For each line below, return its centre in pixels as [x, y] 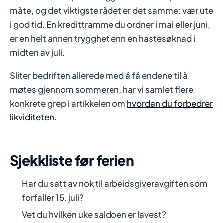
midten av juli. [37, 53]
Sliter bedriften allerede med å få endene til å [99, 75]
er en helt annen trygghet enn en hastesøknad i [103, 39]
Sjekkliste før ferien [72, 160]
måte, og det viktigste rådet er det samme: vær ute [111, 11]
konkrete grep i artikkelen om [68, 103]
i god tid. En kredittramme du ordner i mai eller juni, [110, 25]
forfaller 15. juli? [53, 197]
